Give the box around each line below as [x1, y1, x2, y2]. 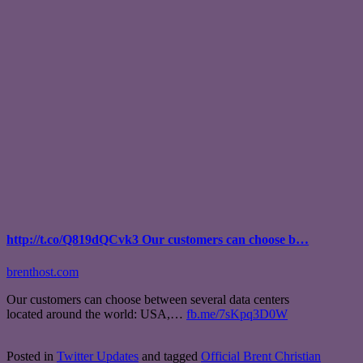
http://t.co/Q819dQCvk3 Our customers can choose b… [6, 233, 309, 247]
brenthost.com [6, 264, 79, 279]
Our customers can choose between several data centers [6, 292, 289, 306]
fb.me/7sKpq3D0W [186, 306, 288, 321]
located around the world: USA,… [6, 306, 186, 321]
